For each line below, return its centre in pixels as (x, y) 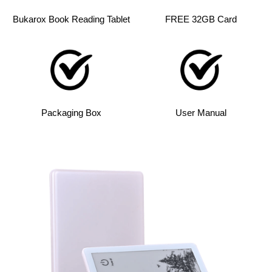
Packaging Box (71, 113)
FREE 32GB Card (201, 19)
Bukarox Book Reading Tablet (71, 19)
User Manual (201, 113)
